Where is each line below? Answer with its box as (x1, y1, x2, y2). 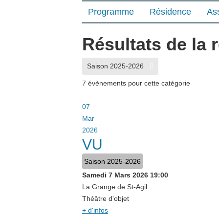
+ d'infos (82, 206, 108, 214)
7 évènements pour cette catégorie (82, 79, 190, 87)
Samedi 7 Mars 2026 (82, 171, 148, 179)
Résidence (150, 7, 191, 17)
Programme (88, 7, 134, 17)
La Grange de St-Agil (82, 183, 147, 191)
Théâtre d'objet (82, 195, 129, 202)
